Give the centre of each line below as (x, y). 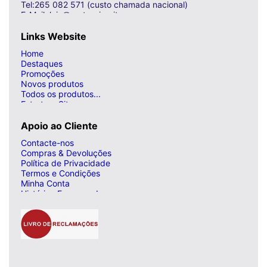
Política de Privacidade (66, 163)
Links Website (54, 37)
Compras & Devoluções (66, 153)
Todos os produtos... (61, 94)
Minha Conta (45, 184)
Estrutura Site (47, 104)
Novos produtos (52, 84)
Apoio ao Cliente (59, 126)
